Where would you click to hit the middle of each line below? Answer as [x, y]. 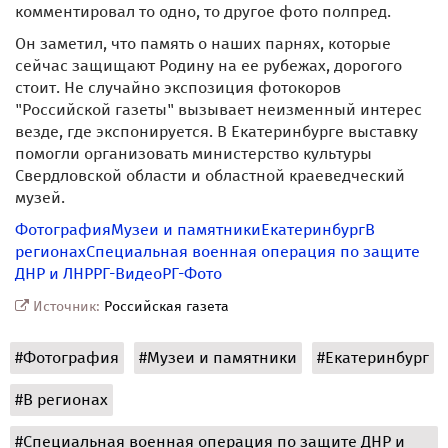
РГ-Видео [127, 273]
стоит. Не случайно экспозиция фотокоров [178, 87]
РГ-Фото [192, 273]
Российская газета [166, 306]
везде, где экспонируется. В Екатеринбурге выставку [216, 131]
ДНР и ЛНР [54, 273]
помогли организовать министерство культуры [193, 153]
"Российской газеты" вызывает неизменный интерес [218, 109]
